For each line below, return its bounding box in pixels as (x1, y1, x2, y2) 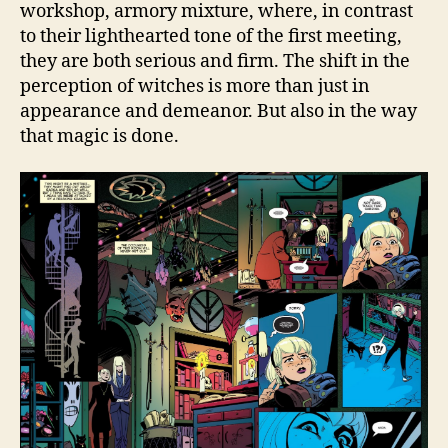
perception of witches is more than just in (20, 75, 370, 99)
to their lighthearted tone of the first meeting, (20, 25, 402, 49)
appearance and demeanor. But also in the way (20, 100, 417, 124)
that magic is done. (20, 125, 187, 149)
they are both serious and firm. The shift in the (20, 50, 410, 74)
